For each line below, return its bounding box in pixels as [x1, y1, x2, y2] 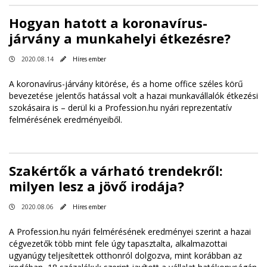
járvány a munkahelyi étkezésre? [9, 29, 231, 48]
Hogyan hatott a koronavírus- [9, 14, 207, 32]
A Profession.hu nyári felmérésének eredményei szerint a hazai [9, 226, 251, 238]
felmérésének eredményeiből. [9, 114, 122, 126]
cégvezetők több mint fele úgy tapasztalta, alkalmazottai [9, 238, 227, 250]
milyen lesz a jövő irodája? [9, 177, 184, 195]
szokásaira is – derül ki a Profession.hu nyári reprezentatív [9, 102, 232, 114]
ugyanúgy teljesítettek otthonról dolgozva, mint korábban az [9, 250, 242, 262]
